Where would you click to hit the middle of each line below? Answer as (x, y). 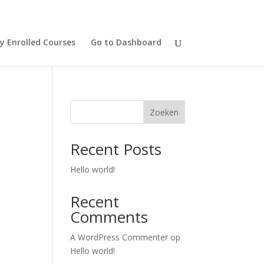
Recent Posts (116, 149)
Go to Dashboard (126, 42)
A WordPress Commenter (119, 237)
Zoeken (164, 112)
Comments (109, 217)
